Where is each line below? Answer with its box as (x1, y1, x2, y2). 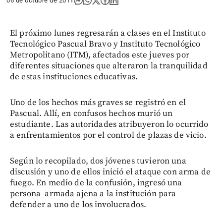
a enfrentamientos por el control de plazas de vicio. (10, 130, 207, 141)
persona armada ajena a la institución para (10, 188, 176, 199)
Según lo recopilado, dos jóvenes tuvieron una (10, 156, 186, 166)
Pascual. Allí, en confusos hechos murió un (10, 108, 173, 119)
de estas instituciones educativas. (10, 71, 138, 82)
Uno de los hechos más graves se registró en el (10, 97, 186, 108)
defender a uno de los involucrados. (10, 199, 147, 210)
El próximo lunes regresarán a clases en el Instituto (10, 28, 206, 39)
